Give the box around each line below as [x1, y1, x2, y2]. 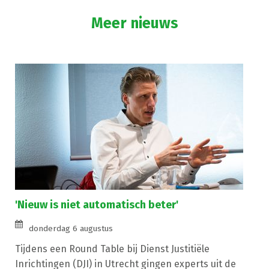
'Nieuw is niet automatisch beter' [15, 198, 178, 211]
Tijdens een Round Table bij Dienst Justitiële [15, 243, 210, 255]
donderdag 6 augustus [29, 223, 113, 234]
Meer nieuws [91, 14, 178, 32]
